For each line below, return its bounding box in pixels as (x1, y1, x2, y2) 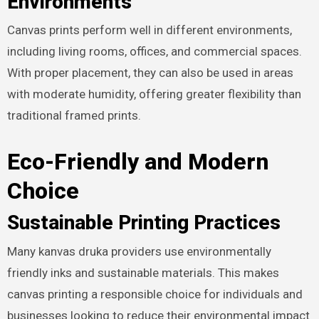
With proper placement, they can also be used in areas (6, 66, 293, 80)
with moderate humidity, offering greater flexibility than (6, 87, 301, 101)
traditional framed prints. (6, 108, 141, 122)
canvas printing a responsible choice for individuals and (6, 286, 303, 301)
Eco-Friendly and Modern (6, 148, 268, 175)
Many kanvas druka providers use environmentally (6, 244, 271, 258)
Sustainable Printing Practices (6, 211, 281, 235)
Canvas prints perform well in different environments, (6, 23, 292, 37)
